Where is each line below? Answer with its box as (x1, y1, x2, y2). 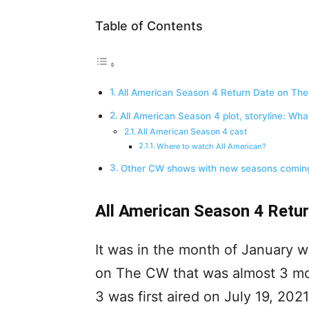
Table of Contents (95, 19, 203, 33)
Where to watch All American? (157, 141, 267, 151)
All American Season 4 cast (137, 126, 248, 137)
